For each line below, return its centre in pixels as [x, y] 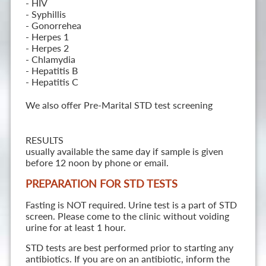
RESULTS [44, 140]
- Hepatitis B [51, 71]
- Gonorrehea [53, 26]
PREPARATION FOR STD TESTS [101, 184]
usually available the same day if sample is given [124, 151]
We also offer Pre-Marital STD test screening [119, 105]
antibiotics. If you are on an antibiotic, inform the [127, 259]
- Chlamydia [50, 59]
